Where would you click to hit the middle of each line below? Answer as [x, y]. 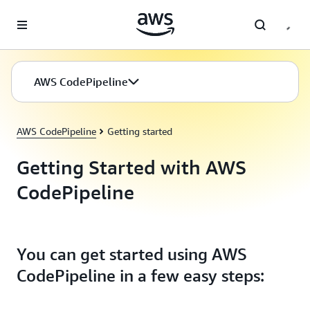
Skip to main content [51, 14]
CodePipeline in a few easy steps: [140, 275]
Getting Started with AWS [131, 167]
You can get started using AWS [132, 254]
